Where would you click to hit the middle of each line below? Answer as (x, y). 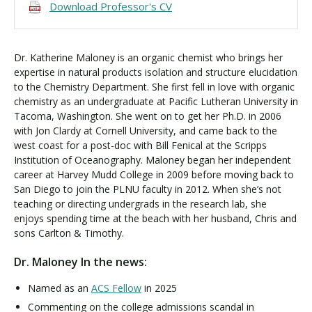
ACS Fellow (116, 288)
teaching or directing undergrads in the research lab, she (140, 204)
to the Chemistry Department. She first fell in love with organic (154, 87)
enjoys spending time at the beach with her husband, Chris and (155, 218)
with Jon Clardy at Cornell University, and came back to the (146, 131)
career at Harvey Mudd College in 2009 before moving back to (154, 174)
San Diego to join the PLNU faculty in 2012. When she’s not (148, 189)
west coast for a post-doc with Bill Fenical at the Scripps (140, 145)
